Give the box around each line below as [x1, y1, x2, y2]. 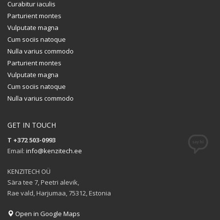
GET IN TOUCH [7, 120, 56, 130]
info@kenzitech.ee [26, 146, 82, 155]
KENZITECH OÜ [7, 166, 51, 176]
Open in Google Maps [14, 209, 80, 218]
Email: [7, 146, 26, 155]
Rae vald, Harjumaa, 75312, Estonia [7, 188, 111, 197]
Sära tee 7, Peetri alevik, [7, 177, 79, 187]
